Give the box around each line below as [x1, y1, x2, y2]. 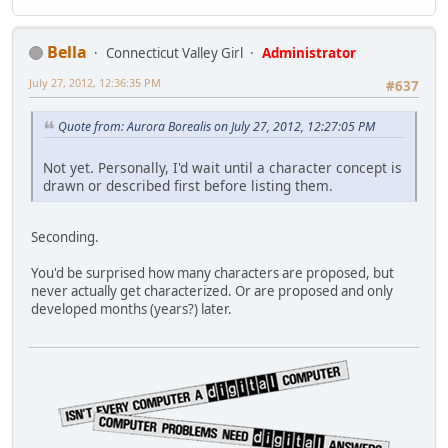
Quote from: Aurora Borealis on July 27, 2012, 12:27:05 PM [58, 118, 375, 136]
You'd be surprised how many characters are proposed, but [31, 263, 394, 282]
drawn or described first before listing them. [43, 175, 333, 195]
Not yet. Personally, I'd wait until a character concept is [43, 157, 402, 177]
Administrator [262, 43, 356, 62]
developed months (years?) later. [31, 299, 232, 318]
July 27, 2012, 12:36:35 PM [29, 74, 161, 90]
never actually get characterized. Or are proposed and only [31, 281, 393, 300]
